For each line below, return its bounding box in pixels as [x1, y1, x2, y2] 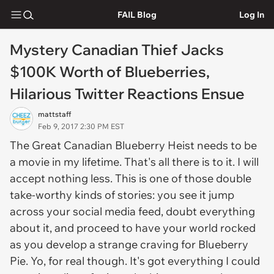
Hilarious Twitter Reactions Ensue [10, 84, 245, 103]
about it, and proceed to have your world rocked [10, 221, 256, 235]
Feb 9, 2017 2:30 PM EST [38, 122, 124, 131]
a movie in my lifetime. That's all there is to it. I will [10, 155, 259, 169]
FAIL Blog [117, 9, 157, 20]
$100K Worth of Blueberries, [10, 62, 210, 81]
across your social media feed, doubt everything [10, 204, 255, 218]
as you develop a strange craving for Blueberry [10, 237, 248, 251]
